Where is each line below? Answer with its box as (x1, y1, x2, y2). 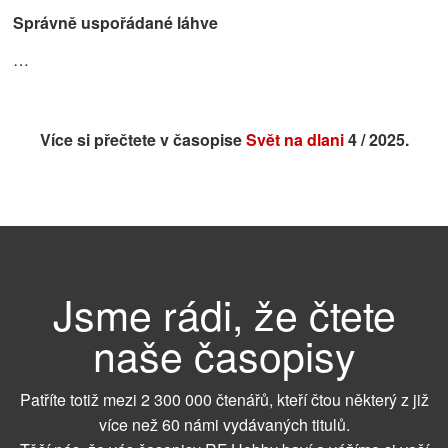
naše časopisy (92, 324, 356, 384)
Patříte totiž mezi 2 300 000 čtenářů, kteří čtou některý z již (19, 388, 429, 412)
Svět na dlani (245, 127, 344, 151)
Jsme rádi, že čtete (52, 283, 396, 343)
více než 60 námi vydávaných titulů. (98, 413, 350, 437)
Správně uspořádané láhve (13, 10, 218, 34)
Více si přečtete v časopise (39, 127, 246, 151)
